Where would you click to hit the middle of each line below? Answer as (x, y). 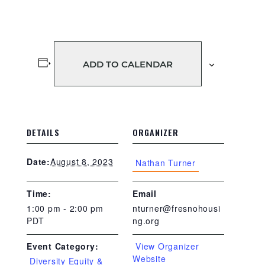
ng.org (146, 221)
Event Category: (63, 246)
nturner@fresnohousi (177, 208)
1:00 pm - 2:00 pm (65, 208)
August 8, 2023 (82, 161)
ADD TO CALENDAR (127, 64)
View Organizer (167, 246)
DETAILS (43, 132)
